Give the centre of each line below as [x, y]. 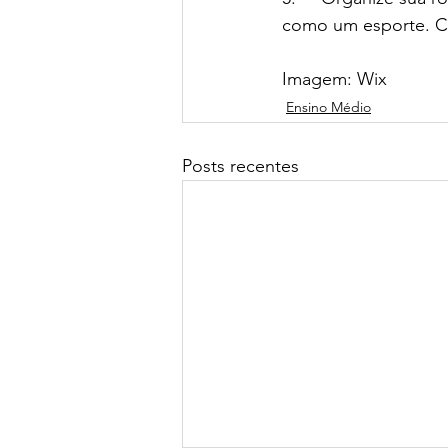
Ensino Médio [328, 107]
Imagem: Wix [334, 79]
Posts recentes [240, 166]
